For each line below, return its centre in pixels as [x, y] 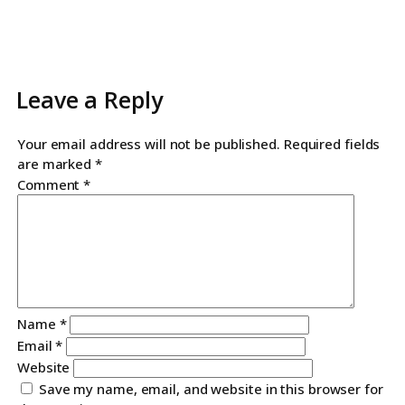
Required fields [332, 144]
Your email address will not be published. [149, 144]
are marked [56, 164]
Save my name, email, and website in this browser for [211, 389]
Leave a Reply [89, 99]
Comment [51, 184]
